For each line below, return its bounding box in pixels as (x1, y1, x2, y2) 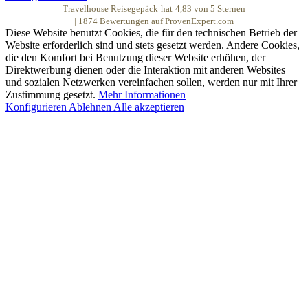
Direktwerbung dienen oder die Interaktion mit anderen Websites (5, 64, 285, 76)
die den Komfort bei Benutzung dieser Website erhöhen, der (5, 52, 265, 64)
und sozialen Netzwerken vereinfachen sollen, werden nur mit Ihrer (5, 76, 297, 89)
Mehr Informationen (98, 89, 186, 101)
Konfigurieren (5, 101, 69, 113)
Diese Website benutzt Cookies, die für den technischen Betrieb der (5, 27, 297, 39)
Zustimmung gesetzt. (5, 89, 98, 101)
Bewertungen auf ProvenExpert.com (98, 16, 234, 27)
